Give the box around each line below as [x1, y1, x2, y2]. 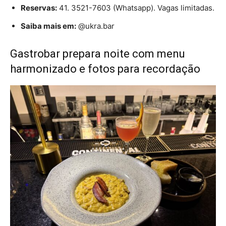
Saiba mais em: [21, 21, 76, 31]
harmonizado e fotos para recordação [10, 63, 200, 76]
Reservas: [21, 3, 57, 13]
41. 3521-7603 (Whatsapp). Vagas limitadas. [57, 3, 214, 13]
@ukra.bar [76, 21, 115, 31]
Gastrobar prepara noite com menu [10, 47, 185, 61]
